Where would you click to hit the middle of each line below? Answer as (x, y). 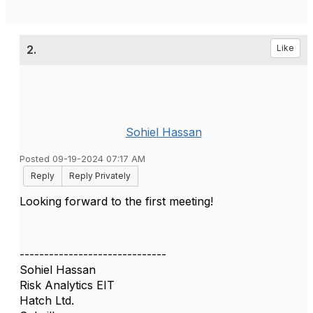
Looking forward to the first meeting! (116, 201)
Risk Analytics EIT (67, 285)
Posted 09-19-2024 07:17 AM (82, 159)
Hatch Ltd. (47, 300)
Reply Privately (100, 176)
